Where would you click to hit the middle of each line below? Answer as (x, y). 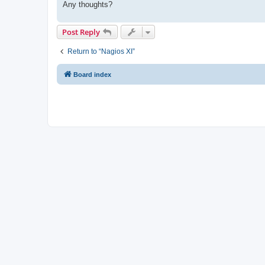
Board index (92, 74)
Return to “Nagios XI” (101, 51)
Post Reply (81, 32)
